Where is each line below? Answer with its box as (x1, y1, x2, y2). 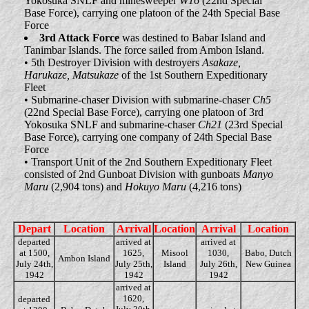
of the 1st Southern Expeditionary (119, 69, 268, 81)
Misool (161, 248, 188, 258)
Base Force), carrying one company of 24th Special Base (24, 131, 272, 143)
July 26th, (199, 259, 237, 269)
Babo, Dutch (244, 248, 292, 258)
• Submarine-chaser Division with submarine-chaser (24, 94, 252, 106)
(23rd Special (222, 119, 283, 130)
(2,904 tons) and (48, 181, 125, 192)
